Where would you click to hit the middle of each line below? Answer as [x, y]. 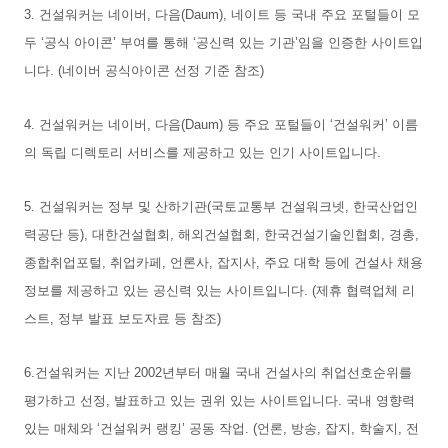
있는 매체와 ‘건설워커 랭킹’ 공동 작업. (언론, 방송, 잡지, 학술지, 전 [221, 428]
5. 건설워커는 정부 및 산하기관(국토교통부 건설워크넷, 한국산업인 [221, 206]
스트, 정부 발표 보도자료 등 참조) [122, 318]
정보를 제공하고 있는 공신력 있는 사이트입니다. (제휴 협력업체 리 [219, 290]
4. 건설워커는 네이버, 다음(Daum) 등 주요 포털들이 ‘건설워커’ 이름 [221, 124]
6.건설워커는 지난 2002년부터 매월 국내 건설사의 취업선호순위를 [218, 372]
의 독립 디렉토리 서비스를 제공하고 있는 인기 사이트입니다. [204, 152]
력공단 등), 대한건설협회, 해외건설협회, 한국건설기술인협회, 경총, [221, 234]
